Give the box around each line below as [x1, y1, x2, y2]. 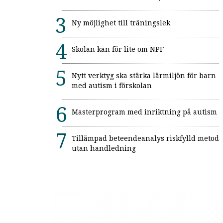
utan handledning [72, 144, 136, 153]
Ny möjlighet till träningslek [72, 19, 170, 27]
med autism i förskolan [72, 82, 152, 90]
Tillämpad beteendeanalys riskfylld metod [72, 134, 219, 143]
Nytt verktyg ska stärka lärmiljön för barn [72, 72, 216, 80]
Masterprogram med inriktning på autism [72, 108, 217, 116]
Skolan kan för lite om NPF [72, 45, 164, 54]
